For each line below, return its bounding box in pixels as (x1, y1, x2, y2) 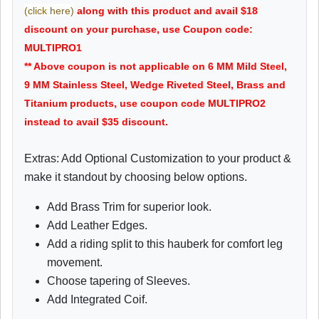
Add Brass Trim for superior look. (47, 200, 211, 213)
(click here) (24, 4, 74, 16)
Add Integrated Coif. (47, 293, 147, 305)
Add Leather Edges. (47, 219, 147, 231)
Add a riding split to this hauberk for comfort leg (47, 237, 283, 250)
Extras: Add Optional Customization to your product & (24, 152, 291, 164)
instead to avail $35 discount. (24, 115, 168, 127)
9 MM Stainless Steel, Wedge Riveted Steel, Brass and (24, 78, 286, 90)
